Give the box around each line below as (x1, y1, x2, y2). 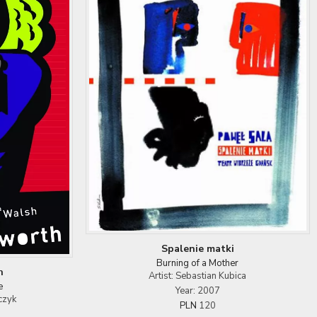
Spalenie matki (161, 241, 234, 255)
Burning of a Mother (156, 256, 239, 270)
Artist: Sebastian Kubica (149, 269, 247, 282)
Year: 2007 (175, 284, 220, 297)
